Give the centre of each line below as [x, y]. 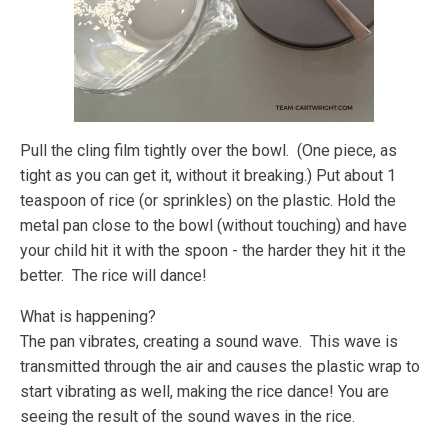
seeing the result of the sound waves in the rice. [189, 417]
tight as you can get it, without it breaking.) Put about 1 [208, 176]
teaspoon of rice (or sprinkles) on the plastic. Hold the [208, 201]
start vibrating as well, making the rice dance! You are [204, 392]
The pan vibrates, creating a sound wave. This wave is [209, 342]
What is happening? [88, 317]
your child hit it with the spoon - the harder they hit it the [213, 251]
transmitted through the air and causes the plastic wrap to [220, 367]
